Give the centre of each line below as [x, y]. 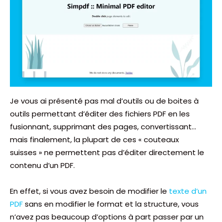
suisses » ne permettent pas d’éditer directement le [107, 152]
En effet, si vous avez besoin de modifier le [89, 191]
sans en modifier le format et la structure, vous [111, 204]
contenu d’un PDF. [42, 165]
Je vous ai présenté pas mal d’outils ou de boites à [104, 101]
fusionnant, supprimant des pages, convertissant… [103, 126]
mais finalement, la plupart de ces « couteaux [94, 139]
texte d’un [188, 191]
